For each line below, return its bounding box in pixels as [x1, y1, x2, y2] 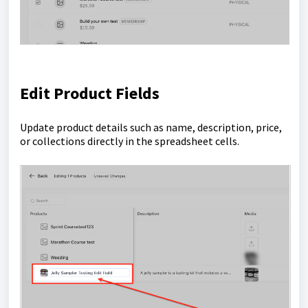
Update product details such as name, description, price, [20, 120, 282, 135]
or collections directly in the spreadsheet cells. [20, 134, 239, 148]
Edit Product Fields [20, 82, 159, 104]
